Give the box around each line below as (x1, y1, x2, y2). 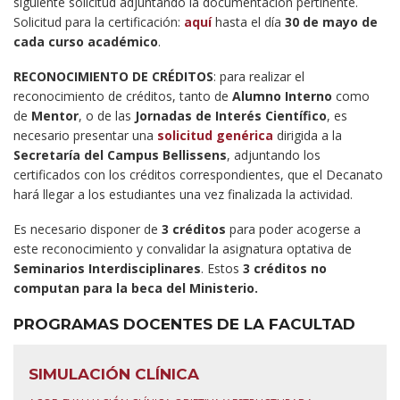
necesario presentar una (13, 127, 157, 144)
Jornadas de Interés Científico (135, 107, 327, 124)
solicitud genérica (157, 127, 273, 144)
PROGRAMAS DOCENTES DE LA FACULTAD (13, 315, 355, 333)
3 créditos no (239, 260, 327, 277)
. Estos (201, 260, 239, 277)
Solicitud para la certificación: (13, 13, 184, 30)
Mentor (31, 107, 79, 124)
